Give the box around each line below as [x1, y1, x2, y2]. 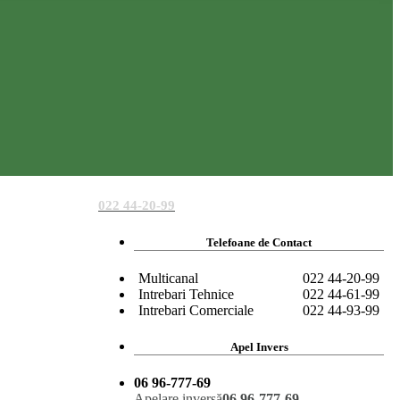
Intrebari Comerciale [138, 302, 254, 318]
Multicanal [138, 270, 198, 286]
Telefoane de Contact [206, 235, 312, 249]
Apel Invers [229, 339, 288, 354]
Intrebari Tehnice [138, 286, 234, 302]
